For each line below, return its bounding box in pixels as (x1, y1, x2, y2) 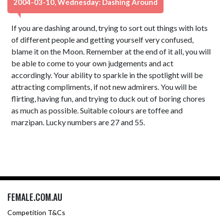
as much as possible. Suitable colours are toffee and (11, 106, 183, 115)
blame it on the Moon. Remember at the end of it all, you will (11, 47, 211, 56)
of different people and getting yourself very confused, (11, 35, 194, 44)
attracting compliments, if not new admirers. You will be (11, 82, 197, 91)
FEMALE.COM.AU (7, 191, 62, 203)
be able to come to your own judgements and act (11, 58, 174, 68)
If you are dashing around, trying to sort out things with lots (11, 23, 208, 32)
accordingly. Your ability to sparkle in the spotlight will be (11, 70, 203, 80)
